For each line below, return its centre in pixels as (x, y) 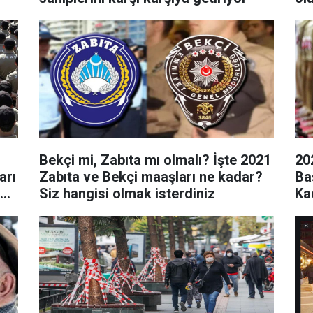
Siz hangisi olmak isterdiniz (127, 193)
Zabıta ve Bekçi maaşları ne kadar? (151, 176)
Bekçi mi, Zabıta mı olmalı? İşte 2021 (155, 160)
